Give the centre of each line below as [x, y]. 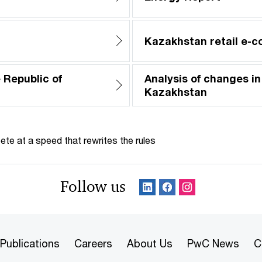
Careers [93, 243]
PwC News [213, 243]
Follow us [93, 187]
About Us [150, 243]
